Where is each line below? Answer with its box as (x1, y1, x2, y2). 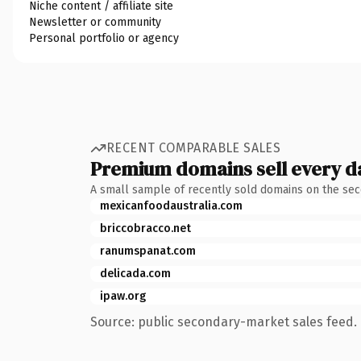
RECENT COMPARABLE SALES (106, 140, 281, 156)
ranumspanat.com (100, 243, 196, 258)
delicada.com (100, 266, 171, 280)
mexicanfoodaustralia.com (100, 198, 243, 213)
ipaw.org (100, 288, 146, 303)
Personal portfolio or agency (29, 31, 179, 45)
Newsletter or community (29, 15, 161, 29)
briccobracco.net (100, 221, 191, 235)
